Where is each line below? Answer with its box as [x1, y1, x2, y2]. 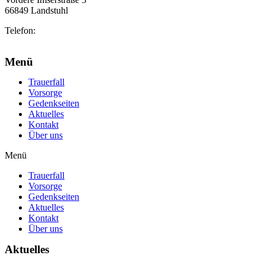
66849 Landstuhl [5, 5, 68, 16]
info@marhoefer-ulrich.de [5, 36, 102, 47]
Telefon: [5, 25, 38, 36]
